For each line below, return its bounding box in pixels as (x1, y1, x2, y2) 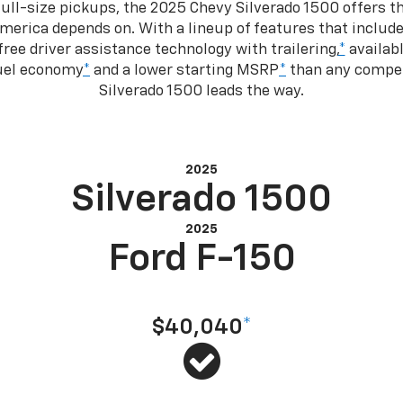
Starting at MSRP (158, 284, 245, 294)
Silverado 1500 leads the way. (99, 83, 304, 99)
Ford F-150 (107, 239, 296, 278)
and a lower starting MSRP (90, 62, 279, 78)
